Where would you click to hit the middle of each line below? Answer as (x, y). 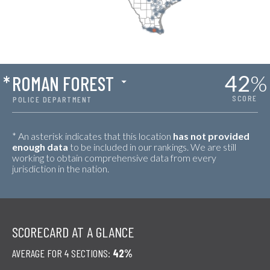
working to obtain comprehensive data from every (114, 158)
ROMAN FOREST (63, 83)
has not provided (211, 136)
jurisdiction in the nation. (61, 168)
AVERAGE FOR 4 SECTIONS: (62, 253)
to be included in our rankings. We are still (152, 147)
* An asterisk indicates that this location (93, 136)
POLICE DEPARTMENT (52, 99)
